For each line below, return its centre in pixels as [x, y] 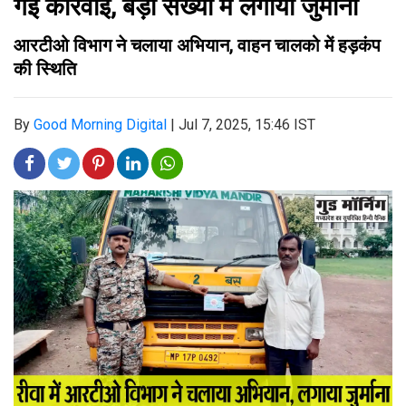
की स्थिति [45, 69]
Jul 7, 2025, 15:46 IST [247, 125]
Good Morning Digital [100, 125]
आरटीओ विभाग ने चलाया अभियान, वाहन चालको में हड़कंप [197, 45]
